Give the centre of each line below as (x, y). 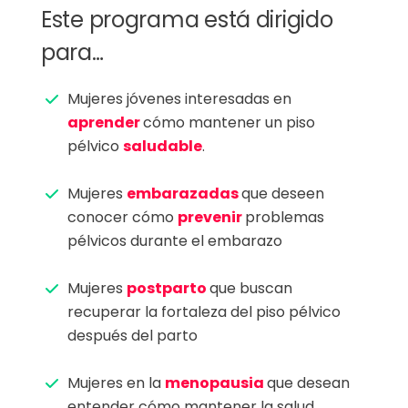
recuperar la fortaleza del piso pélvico (204, 311)
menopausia (216, 382)
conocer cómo (122, 217)
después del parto (133, 335)
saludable (163, 146)
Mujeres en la (116, 382)
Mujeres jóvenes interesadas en (179, 98)
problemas (285, 217)
